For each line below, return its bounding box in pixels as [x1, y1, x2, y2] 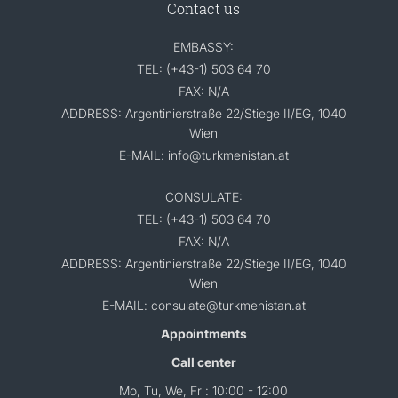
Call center [171, 354, 236, 370]
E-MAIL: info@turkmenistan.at [118, 147, 289, 163]
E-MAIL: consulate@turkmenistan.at [101, 298, 306, 313]
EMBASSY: [173, 39, 234, 54]
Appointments [160, 326, 247, 341]
